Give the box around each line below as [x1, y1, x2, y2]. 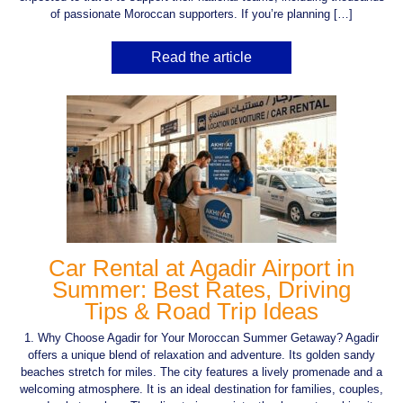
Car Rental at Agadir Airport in [49, 255, 354, 281]
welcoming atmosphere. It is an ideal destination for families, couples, [20, 381, 383, 396]
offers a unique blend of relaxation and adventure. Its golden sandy [28, 347, 375, 362]
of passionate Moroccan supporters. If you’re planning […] [50, 6, 353, 21]
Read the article [151, 49, 252, 65]
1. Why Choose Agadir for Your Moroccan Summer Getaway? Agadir [24, 330, 379, 345]
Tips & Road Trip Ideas [85, 298, 318, 324]
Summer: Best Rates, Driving [52, 276, 351, 302]
